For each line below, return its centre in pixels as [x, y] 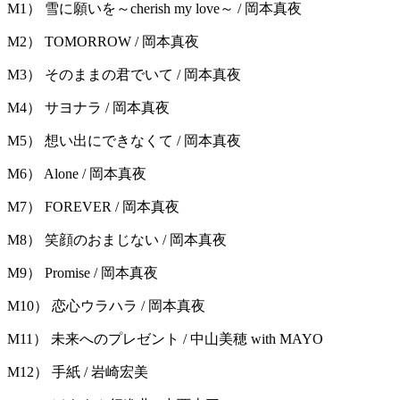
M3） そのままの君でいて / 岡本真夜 [124, 75]
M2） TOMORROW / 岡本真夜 [103, 42]
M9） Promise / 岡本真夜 [83, 273]
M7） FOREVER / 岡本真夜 [93, 207]
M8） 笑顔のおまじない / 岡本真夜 [117, 240]
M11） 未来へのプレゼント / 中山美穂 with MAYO [165, 339]
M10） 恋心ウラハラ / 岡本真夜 [106, 306]
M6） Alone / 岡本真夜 [77, 174]
